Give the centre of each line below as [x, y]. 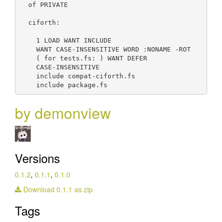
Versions [37, 158]
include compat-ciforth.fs [78, 76]
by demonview [63, 113]
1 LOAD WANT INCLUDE [66, 40]
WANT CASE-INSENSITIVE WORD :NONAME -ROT [105, 49]
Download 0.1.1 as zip [57, 189]
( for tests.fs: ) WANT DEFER [83, 58]
